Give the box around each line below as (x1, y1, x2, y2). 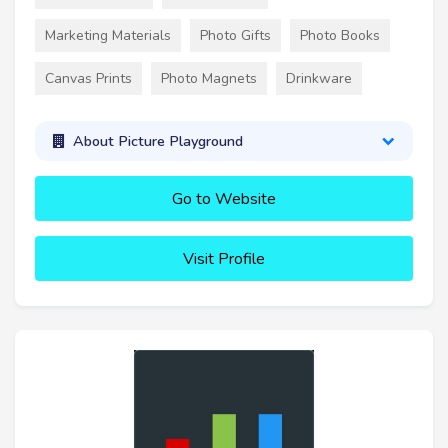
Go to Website (172, 188, 276, 211)
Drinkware (286, 68, 352, 88)
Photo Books (300, 25, 380, 45)
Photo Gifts (200, 25, 271, 45)
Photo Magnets (161, 68, 257, 88)
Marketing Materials (45, 25, 171, 45)
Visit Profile (183, 248, 265, 271)
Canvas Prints (45, 68, 132, 88)
